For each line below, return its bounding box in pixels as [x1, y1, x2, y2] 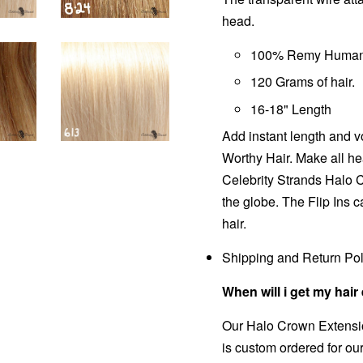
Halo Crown [246, 315, 315, 335]
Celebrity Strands [222, 169, 325, 189]
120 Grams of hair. [250, 72, 355, 92]
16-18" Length [250, 99, 331, 118]
